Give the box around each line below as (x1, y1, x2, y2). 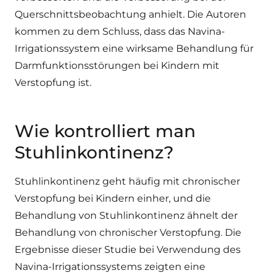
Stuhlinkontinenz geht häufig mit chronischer (15, 175, 240, 187)
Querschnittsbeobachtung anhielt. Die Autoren (15, 9, 246, 20)
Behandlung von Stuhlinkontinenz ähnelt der (15, 210, 238, 221)
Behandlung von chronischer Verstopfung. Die (15, 227, 241, 238)
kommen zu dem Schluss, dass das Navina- (15, 26, 225, 37)
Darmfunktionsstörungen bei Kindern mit (15, 60, 219, 71)
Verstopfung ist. (15, 77, 91, 88)
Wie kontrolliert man (15, 121, 196, 141)
